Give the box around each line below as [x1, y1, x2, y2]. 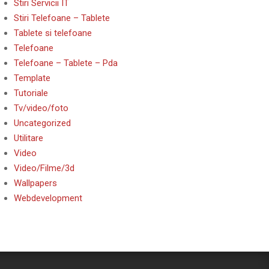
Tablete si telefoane [14, 28, 92, 38]
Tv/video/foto [14, 103, 68, 113]
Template [14, 73, 50, 83]
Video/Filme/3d [14, 163, 74, 174]
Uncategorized [14, 118, 71, 128]
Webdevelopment [14, 193, 82, 204]
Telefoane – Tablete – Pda [14, 58, 118, 68]
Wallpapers [14, 178, 57, 189]
